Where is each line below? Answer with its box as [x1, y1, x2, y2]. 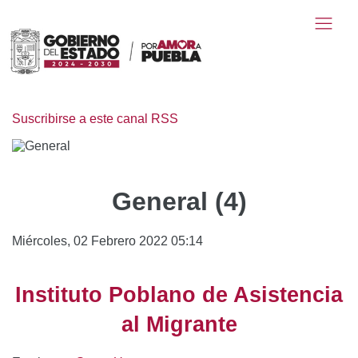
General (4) [111, 186, 247, 216]
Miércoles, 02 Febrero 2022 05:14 [12, 233, 203, 248]
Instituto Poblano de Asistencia [15, 282, 343, 307]
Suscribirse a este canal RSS [12, 112, 178, 125]
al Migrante [121, 312, 237, 336]
